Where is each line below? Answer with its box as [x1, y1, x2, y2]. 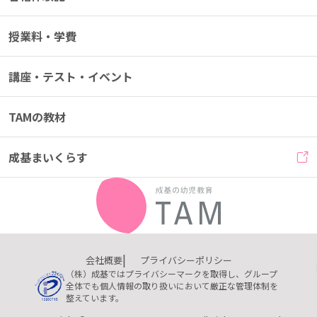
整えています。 [66, 292, 125, 304]
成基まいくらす [8, 149, 88, 166]
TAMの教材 [8, 108, 66, 126]
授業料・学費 [8, 28, 76, 45]
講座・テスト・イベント [8, 68, 133, 86]
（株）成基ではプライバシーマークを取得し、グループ [66, 267, 278, 280]
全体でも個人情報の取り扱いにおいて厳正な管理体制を [66, 279, 279, 292]
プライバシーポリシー [139, 253, 232, 267]
